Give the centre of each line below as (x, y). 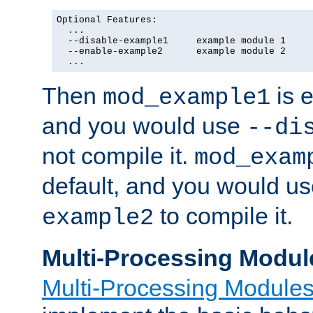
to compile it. (223, 216)
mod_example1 (187, 97)
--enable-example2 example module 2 (171, 51)
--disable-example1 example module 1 (171, 41)
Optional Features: (107, 20)
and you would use (144, 125)
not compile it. (118, 155)
